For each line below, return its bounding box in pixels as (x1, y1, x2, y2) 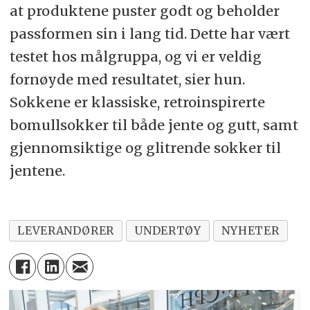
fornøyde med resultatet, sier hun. (9, 71, 245, 89)
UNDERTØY (134, 224, 201, 238)
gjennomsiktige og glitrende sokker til (9, 139, 281, 157)
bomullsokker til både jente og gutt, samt (9, 116, 298, 134)
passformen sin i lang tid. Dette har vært (9, 25, 290, 43)
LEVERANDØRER (17, 224, 115, 238)
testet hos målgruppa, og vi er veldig (9, 48, 262, 66)
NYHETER (221, 224, 280, 238)
